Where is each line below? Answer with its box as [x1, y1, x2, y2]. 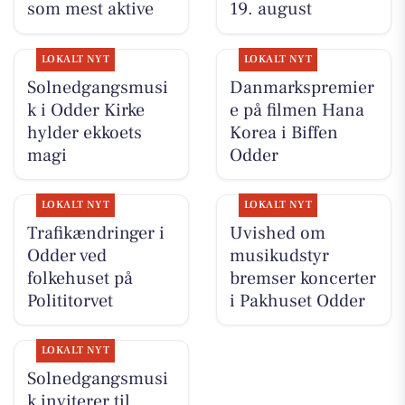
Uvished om [229, 221, 325, 245]
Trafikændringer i [26, 221, 165, 245]
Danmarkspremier [229, 75, 374, 99]
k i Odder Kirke [26, 98, 145, 122]
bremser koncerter [229, 266, 376, 290]
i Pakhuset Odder [229, 288, 365, 313]
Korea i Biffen [229, 120, 338, 145]
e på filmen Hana [229, 98, 364, 122]
